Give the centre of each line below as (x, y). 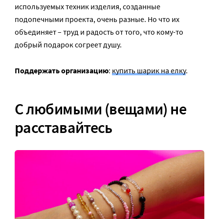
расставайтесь (64, 128)
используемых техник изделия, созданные (88, 7)
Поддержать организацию (62, 71)
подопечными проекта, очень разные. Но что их (97, 19)
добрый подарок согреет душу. (68, 45)
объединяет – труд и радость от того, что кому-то (99, 32)
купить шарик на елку (149, 71)
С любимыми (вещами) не (100, 109)
